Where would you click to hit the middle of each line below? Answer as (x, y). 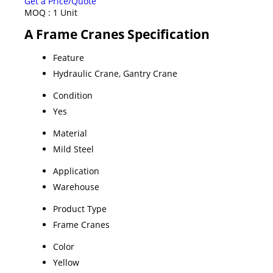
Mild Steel (73, 149)
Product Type (80, 208)
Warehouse (76, 186)
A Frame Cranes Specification (117, 34)
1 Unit (65, 12)
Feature (69, 57)
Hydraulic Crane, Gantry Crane (115, 73)
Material (70, 133)
